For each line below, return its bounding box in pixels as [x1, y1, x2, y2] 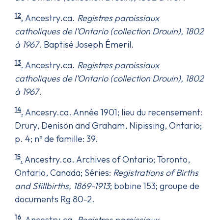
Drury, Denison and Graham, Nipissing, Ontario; [15, 119, 202, 131]
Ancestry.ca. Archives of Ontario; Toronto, [23, 153, 190, 165]
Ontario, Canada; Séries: [15, 166, 113, 178]
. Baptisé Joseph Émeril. [39, 38, 134, 50]
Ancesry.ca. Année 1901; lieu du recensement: [23, 106, 202, 118]
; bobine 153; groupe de [110, 180, 199, 192]
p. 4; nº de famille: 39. [15, 133, 98, 144]
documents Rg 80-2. [15, 193, 95, 205]
